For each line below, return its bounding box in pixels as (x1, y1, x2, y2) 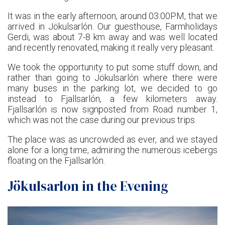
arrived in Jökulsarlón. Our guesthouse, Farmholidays (8, 21, 217, 32)
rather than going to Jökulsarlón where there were (8, 72, 217, 83)
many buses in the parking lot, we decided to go (8, 82, 217, 93)
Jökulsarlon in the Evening (8, 176, 168, 195)
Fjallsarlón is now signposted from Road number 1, (8, 103, 217, 115)
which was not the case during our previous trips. (8, 114, 196, 125)
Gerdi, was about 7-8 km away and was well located (8, 31, 217, 42)
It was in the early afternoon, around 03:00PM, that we (8, 10, 217, 21)
